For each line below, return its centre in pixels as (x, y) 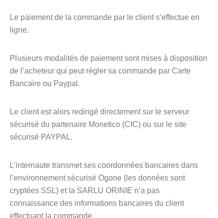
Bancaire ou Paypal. (45, 83)
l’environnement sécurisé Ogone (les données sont (97, 178)
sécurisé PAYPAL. (41, 137)
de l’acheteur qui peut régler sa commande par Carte (100, 71)
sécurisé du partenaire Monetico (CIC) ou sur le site (98, 124)
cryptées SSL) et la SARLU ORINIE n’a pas (85, 191)
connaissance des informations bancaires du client (97, 203)
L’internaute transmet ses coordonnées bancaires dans (104, 165)
